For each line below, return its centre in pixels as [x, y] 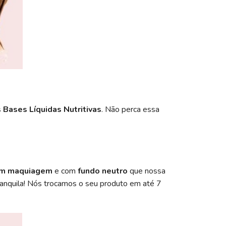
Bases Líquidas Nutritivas [52, 109]
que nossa [147, 171]
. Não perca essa [130, 109]
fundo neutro [103, 171]
